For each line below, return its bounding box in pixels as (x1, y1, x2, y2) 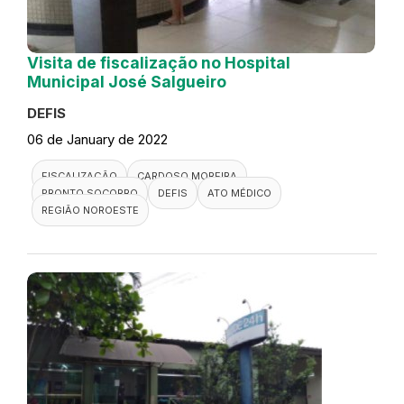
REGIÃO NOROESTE (41, 203, 139, 216)
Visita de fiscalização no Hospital (27, 52, 290, 72)
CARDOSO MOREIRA (137, 169, 237, 182)
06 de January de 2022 (27, 130, 168, 148)
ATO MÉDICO (207, 186, 271, 199)
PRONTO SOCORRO (41, 186, 138, 199)
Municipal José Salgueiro (27, 71, 226, 91)
